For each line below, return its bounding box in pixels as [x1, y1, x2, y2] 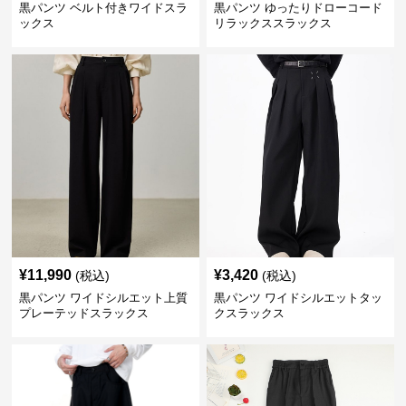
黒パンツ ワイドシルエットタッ [213, 291, 382, 304]
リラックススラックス [213, 16, 332, 30]
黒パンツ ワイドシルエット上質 [19, 291, 188, 304]
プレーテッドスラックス [19, 306, 150, 320]
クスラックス [213, 306, 285, 320]
